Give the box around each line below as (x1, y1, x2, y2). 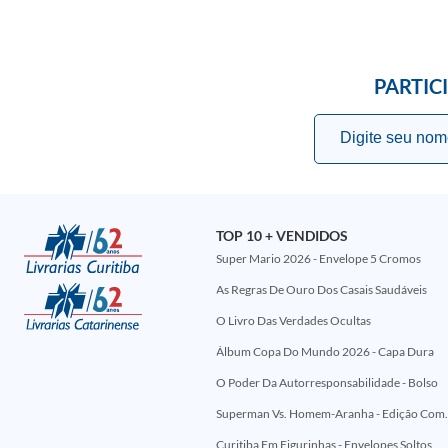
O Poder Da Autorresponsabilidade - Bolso (215, 375, 438, 390)
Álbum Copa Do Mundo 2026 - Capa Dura (215, 344, 434, 359)
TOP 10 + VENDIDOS (215, 227, 348, 244)
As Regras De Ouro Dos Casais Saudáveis (215, 282, 427, 297)
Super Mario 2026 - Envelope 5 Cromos (215, 251, 421, 266)
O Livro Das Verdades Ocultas (215, 313, 371, 328)
